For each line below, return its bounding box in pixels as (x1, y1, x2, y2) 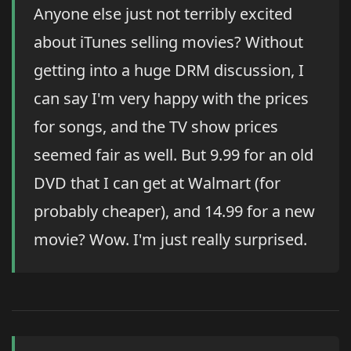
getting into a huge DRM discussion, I (34, 60, 304, 81)
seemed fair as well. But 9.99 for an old (34, 144, 313, 166)
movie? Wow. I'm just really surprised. (34, 229, 307, 251)
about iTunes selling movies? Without (34, 31, 303, 53)
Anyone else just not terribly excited (34, 3, 292, 25)
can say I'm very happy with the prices (34, 88, 309, 110)
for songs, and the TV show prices (34, 116, 278, 138)
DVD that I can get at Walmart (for (34, 172, 280, 194)
